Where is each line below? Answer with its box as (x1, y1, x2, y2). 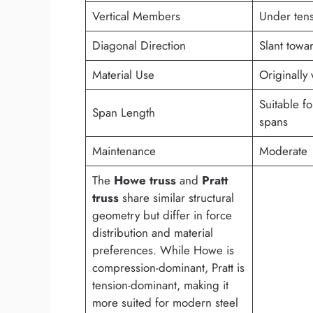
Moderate (259, 143, 307, 160)
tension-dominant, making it (92, 277, 228, 294)
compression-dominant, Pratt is (92, 259, 245, 277)
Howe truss (113, 172, 176, 189)
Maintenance (92, 143, 156, 160)
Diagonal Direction (92, 37, 186, 54)
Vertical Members (92, 8, 180, 25)
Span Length (92, 104, 155, 122)
